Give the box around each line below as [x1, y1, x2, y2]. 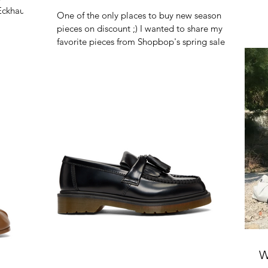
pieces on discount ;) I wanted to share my [57, 23, 223, 34]
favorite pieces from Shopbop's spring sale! [57, 36, 229, 47]
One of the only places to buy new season [57, 10, 221, 21]
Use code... [57, 49, 100, 60]
